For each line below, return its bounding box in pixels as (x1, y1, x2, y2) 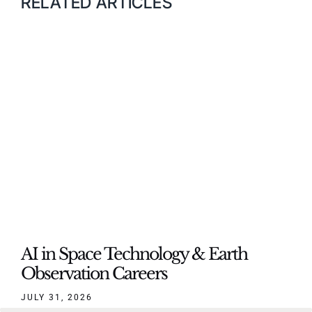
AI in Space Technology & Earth (20, 244, 247, 265)
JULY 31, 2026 (20, 292, 93, 303)
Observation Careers (20, 263, 167, 284)
